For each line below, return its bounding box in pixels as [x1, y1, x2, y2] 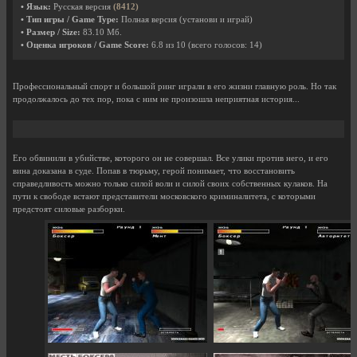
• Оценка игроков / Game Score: [21, 40, 149, 49]
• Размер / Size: [21, 27, 80, 37]
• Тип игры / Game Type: [21, 14, 119, 24]
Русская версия [51, 2, 113, 11]
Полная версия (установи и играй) [119, 14, 253, 24]
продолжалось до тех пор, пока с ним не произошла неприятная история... [13, 94, 300, 104]
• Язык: [21, 2, 51, 11]
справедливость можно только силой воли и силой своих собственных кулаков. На [13, 178, 328, 188]
